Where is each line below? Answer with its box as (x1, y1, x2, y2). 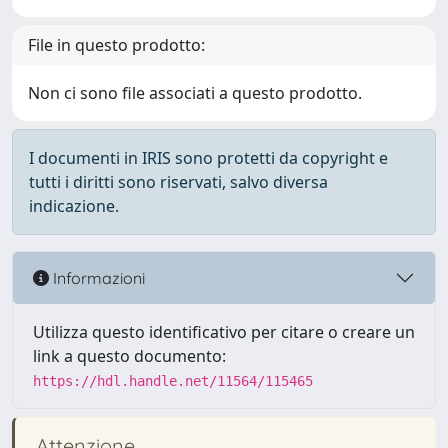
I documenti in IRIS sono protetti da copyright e (29, 147, 388, 169)
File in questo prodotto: (28, 34, 205, 56)
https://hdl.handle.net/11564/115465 (33, 373, 313, 389)
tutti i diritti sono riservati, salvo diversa (29, 171, 328, 193)
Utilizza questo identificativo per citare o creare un (33, 321, 415, 343)
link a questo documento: (33, 345, 226, 367)
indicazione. (29, 195, 119, 217)
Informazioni (49, 267, 145, 288)
